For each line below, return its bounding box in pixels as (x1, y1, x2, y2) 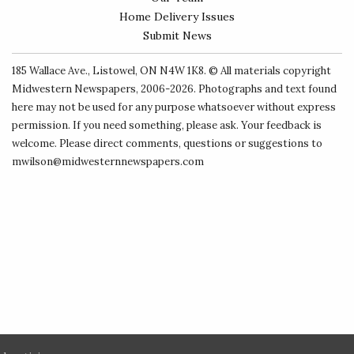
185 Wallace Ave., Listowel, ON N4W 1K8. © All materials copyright (12, 64, 332, 78)
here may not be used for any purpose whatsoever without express (12, 100, 337, 115)
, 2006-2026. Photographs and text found (136, 82, 337, 96)
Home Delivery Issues (119, 9, 235, 24)
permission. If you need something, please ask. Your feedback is (12, 119, 322, 133)
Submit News (142, 28, 212, 43)
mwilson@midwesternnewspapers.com (12, 155, 205, 169)
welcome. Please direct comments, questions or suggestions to (12, 137, 323, 151)
